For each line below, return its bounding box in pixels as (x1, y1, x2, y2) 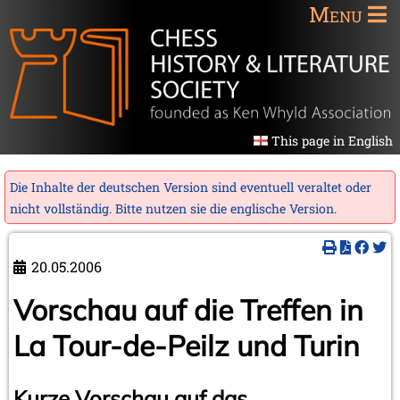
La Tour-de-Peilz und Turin (13, 327, 360, 363)
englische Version (230, 199, 334, 217)
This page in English (271, 131, 393, 149)
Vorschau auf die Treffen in (13, 291, 363, 328)
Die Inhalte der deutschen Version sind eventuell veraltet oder (10, 178, 371, 196)
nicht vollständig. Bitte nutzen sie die (10, 199, 230, 217)
